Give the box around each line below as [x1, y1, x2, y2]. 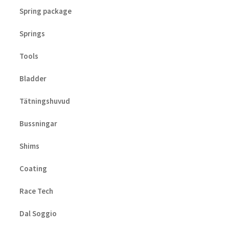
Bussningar [19, 118, 57, 128]
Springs [19, 28, 45, 38]
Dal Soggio [19, 208, 57, 218]
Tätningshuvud [19, 96, 70, 106]
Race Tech [19, 186, 53, 196]
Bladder [19, 73, 47, 83]
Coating [19, 163, 47, 173]
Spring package [19, 6, 72, 16]
